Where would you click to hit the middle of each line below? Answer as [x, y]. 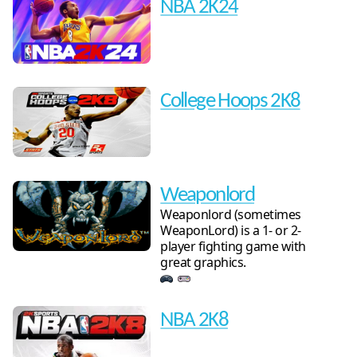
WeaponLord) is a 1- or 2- [231, 230]
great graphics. [203, 262]
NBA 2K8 [194, 321]
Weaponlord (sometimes [231, 214]
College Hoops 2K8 [230, 102]
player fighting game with [233, 246]
